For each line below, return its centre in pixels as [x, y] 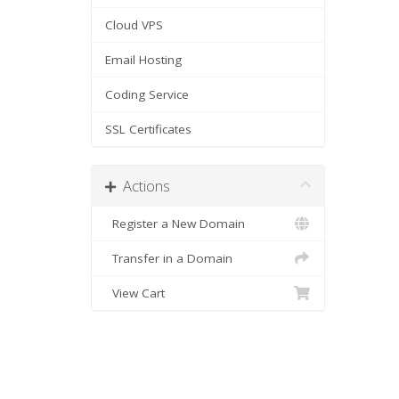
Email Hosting [143, 60]
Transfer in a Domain [169, 258]
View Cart [135, 293]
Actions [143, 186]
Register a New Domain [175, 224]
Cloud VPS [134, 25]
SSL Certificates [148, 129]
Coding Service [147, 94]
